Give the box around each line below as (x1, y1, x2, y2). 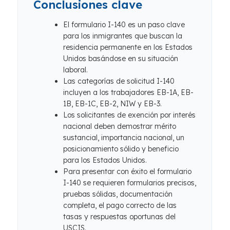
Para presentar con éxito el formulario (63, 167, 191, 176)
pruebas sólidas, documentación (63, 189, 172, 199)
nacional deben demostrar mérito (63, 122, 176, 131)
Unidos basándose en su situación (63, 54, 178, 63)
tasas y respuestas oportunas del (63, 212, 176, 221)
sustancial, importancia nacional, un (63, 133, 184, 142)
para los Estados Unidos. (63, 156, 147, 165)
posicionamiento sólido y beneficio (63, 144, 179, 154)
